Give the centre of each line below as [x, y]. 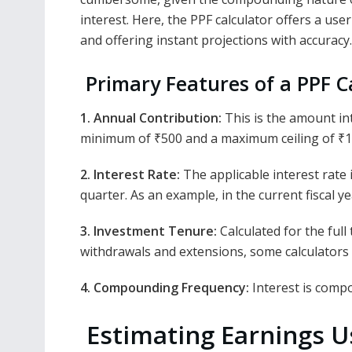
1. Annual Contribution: [151, 117]
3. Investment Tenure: [148, 231]
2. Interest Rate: [130, 174]
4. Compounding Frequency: [166, 287]
